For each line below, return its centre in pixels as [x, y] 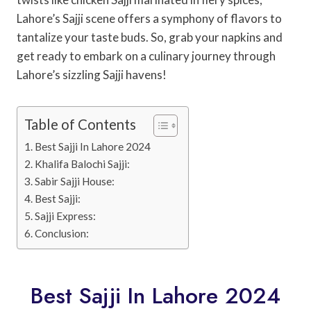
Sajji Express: [66, 216]
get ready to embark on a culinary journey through [146, 56]
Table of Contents [80, 124]
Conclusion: [62, 233]
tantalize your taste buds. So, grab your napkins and [150, 37]
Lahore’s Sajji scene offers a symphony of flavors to [149, 18]
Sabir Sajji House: [75, 181]
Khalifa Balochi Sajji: [83, 163]
